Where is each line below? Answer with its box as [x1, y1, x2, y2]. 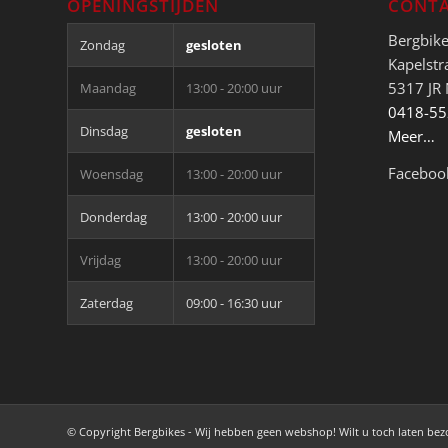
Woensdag [80, 165, 143, 184]
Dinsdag [80, 122, 128, 141]
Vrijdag [80, 251, 121, 270]
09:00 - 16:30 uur [186, 294, 282, 313]
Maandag [80, 79, 136, 98]
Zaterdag [80, 294, 133, 313]
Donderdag [80, 208, 147, 227]
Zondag [80, 36, 125, 55]
